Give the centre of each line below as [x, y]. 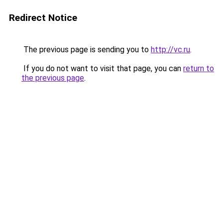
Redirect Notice [43, 18]
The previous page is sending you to [86, 50]
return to [199, 68]
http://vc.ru [170, 50]
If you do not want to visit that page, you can [102, 68]
